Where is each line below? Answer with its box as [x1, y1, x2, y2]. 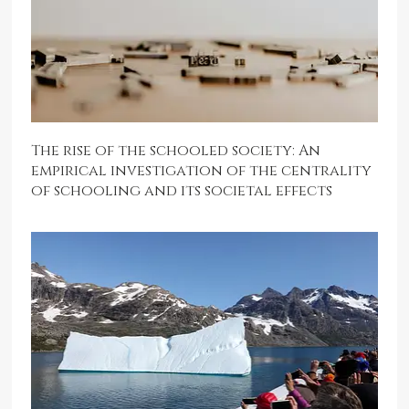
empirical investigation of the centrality [31, 160, 372, 181]
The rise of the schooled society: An [31, 140, 321, 161]
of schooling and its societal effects [31, 180, 333, 201]
